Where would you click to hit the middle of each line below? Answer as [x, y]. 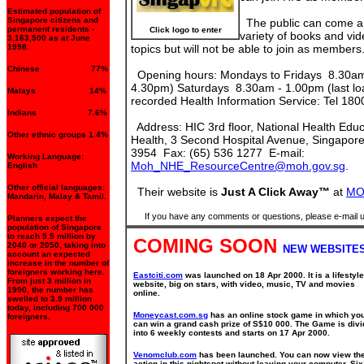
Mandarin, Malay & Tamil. [57, 196]
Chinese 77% [58, 69]
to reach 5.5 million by [52, 236]
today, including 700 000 [56, 308]
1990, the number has [50, 290]
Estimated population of [54, 11]
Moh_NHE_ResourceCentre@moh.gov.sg [238, 166]
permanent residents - [51, 29]
